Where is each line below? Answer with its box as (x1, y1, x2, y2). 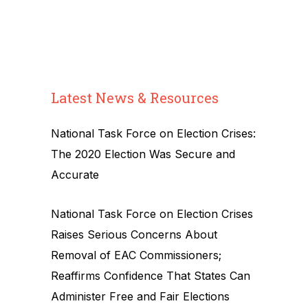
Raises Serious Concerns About (51, 227, 217, 241)
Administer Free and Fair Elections (51, 289, 230, 303)
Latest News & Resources (51, 88, 219, 107)
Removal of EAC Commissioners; (51, 247, 221, 262)
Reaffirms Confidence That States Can (51, 268, 250, 283)
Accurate (51, 167, 99, 181)
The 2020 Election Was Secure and (51, 146, 235, 161)
